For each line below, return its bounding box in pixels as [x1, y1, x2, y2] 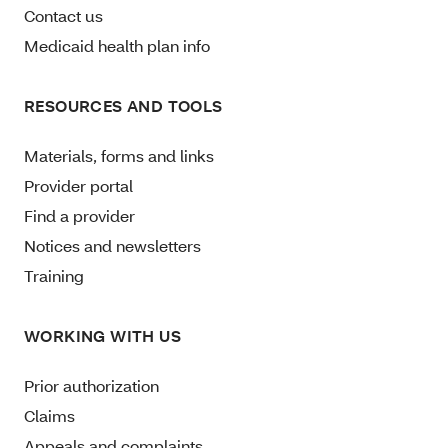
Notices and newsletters [24, 234, 201, 256]
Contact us [24, 4, 103, 26]
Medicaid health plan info [24, 34, 210, 56]
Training [24, 264, 84, 286]
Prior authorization [24, 374, 159, 396]
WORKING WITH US [24, 324, 181, 346]
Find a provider [24, 204, 135, 226]
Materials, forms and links [24, 144, 214, 166]
